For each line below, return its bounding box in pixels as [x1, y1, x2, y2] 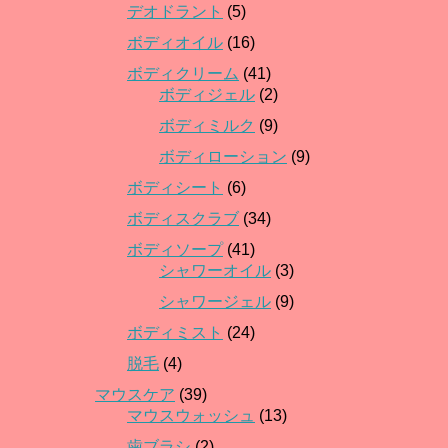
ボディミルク [159, 117, 255, 135]
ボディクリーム [127, 65, 239, 83]
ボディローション [159, 148, 287, 166]
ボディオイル [127, 34, 223, 52]
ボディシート [127, 179, 223, 197]
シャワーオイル [159, 262, 271, 280]
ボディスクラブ [127, 210, 239, 228]
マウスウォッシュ [127, 407, 255, 425]
